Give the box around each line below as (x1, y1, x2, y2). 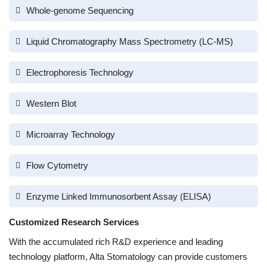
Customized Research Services (9, 217, 139, 227)
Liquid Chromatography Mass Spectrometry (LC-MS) (26, 36, 233, 46)
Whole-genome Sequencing (26, 5, 133, 15)
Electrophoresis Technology (26, 67, 133, 77)
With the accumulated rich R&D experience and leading (9, 237, 223, 247)
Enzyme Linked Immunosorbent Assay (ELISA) (26, 191, 211, 201)
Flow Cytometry (26, 160, 88, 170)
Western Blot (26, 98, 76, 108)
